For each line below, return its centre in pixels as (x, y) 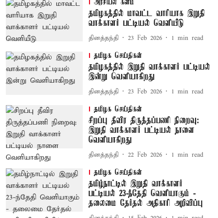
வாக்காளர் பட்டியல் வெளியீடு (136, 23)
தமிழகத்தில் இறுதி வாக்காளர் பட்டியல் (149, 67)
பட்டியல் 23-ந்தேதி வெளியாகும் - (142, 194)
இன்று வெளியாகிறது (121, 77)
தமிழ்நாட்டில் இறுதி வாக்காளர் (135, 184)
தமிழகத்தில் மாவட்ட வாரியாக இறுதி (146, 14)
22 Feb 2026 (145, 155)
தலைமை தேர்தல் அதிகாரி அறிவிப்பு (145, 203)
